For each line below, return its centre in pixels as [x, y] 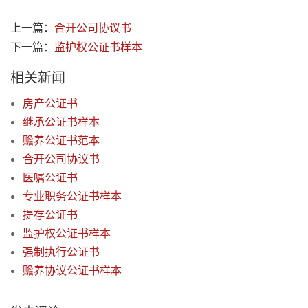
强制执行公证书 [61, 252]
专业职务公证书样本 [72, 196]
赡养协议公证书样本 [72, 271]
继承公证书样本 [61, 122]
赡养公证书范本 [61, 141]
